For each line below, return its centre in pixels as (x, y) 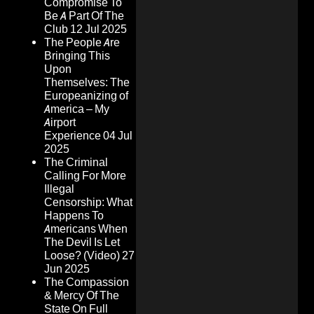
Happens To (74, 216)
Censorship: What (88, 203)
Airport (60, 123)
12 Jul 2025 (98, 29)
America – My (77, 109)
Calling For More (85, 176)
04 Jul (118, 136)
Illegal (59, 189)
